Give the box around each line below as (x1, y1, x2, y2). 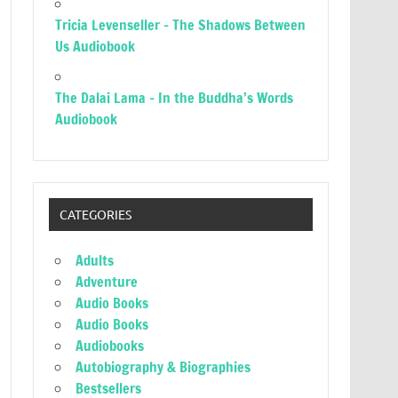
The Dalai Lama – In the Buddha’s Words (55, 88, 294, 107)
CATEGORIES (59, 206, 131, 223)
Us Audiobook (55, 36, 136, 56)
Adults (76, 251, 115, 271)
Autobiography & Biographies (76, 357, 251, 378)
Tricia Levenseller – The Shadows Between (55, 15, 306, 35)
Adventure (76, 272, 139, 292)
